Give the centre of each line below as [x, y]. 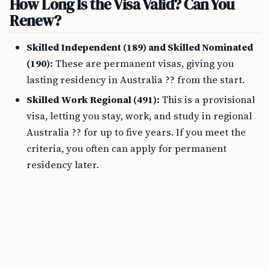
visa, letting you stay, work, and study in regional [139, 116]
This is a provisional [207, 99]
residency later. [63, 165]
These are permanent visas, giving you [143, 63]
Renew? [36, 20]
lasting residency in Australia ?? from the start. [136, 80]
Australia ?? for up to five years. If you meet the [136, 132]
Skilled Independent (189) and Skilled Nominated [140, 47]
